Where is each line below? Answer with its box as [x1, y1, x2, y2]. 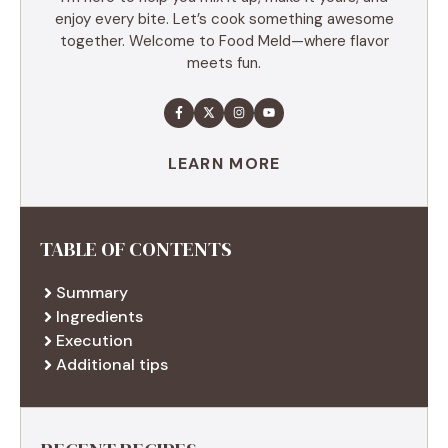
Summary [56, 281, 128, 303]
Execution [56, 329, 133, 351]
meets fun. [187, 52, 261, 73]
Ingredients [56, 305, 143, 327]
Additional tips [56, 353, 168, 375]
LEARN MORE [167, 152, 281, 174]
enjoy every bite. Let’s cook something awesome [54, 8, 394, 29]
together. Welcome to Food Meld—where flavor [59, 30, 389, 51]
